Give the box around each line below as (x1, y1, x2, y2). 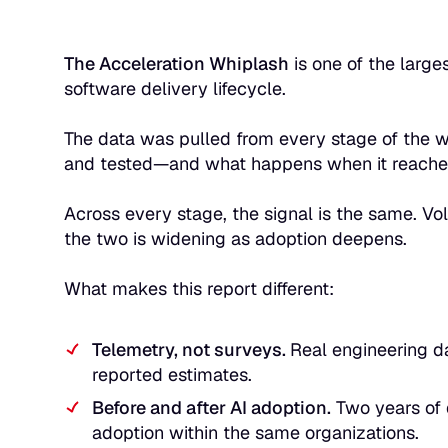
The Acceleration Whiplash (64, 51, 289, 75)
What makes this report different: (64, 276, 334, 300)
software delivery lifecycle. (64, 76, 286, 100)
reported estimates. (92, 362, 252, 386)
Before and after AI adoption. (92, 395, 331, 419)
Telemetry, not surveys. (92, 337, 290, 361)
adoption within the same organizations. (92, 420, 419, 444)
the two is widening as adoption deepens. (64, 226, 407, 250)
